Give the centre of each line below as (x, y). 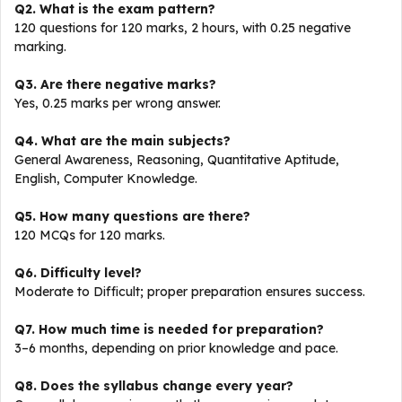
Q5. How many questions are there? (132, 216)
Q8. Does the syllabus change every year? (154, 386)
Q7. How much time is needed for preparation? (169, 329)
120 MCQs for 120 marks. (90, 235)
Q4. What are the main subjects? (122, 141)
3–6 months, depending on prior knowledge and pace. (176, 348)
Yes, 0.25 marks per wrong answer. (118, 103)
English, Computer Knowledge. (106, 179)
